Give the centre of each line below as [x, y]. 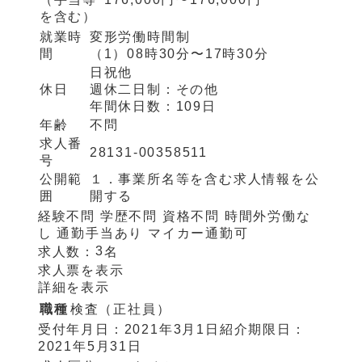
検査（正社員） [120, 309]
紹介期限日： [263, 329]
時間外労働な [267, 216]
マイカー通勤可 [198, 233]
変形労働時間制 [140, 37]
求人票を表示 [81, 270]
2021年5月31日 [90, 346]
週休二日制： [133, 89]
